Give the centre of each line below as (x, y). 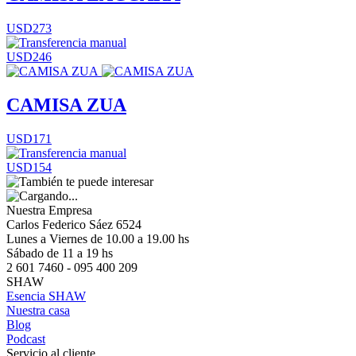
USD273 (29, 29)
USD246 (29, 57)
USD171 (29, 139)
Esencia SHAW (46, 296)
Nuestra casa (38, 310)
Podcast (26, 339)
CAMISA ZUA (66, 105)
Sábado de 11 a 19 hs (60, 253)
